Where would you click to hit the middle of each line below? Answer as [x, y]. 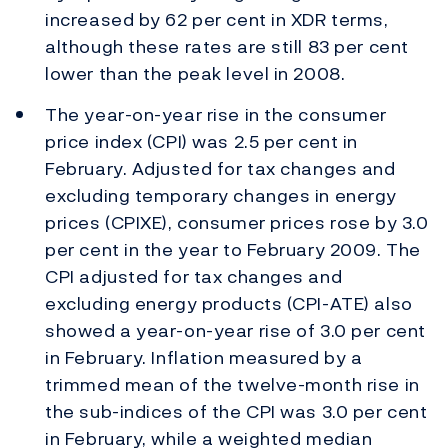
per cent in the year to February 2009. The [233, 249]
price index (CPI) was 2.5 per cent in [201, 141]
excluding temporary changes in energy [221, 195]
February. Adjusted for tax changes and [220, 168]
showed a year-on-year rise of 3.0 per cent [235, 330]
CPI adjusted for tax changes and [194, 276]
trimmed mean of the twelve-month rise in [232, 384]
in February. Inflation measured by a [204, 357]
